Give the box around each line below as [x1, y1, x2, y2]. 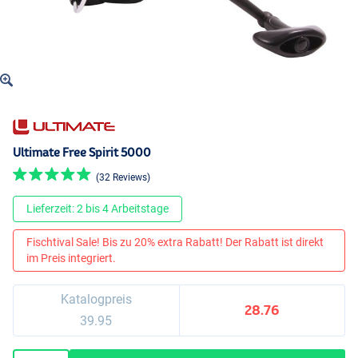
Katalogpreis [60, 291, 132, 307]
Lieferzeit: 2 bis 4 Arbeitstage [26, 202, 169, 216]
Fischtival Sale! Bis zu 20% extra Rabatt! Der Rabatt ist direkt [26, 236, 324, 249]
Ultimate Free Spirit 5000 [13, 145, 151, 160]
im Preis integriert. [26, 252, 116, 265]
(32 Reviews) [96, 171, 150, 183]
